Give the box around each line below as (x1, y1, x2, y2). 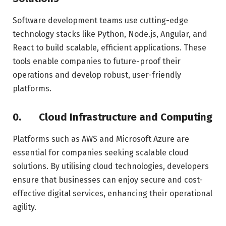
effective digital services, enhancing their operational (13, 189, 212, 199)
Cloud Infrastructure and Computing (36, 111, 212, 124)
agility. (13, 202, 36, 212)
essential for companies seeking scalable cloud (13, 148, 189, 158)
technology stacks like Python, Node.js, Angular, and (13, 29, 207, 39)
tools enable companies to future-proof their (13, 56, 181, 67)
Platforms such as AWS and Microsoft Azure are (13, 134, 189, 144)
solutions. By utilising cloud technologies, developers (13, 161, 209, 172)
